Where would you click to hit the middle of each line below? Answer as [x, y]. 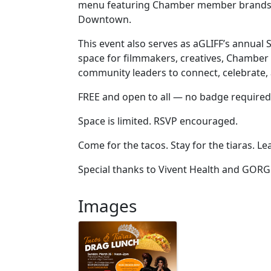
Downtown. [105, 19]
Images [107, 205]
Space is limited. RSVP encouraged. [158, 121]
